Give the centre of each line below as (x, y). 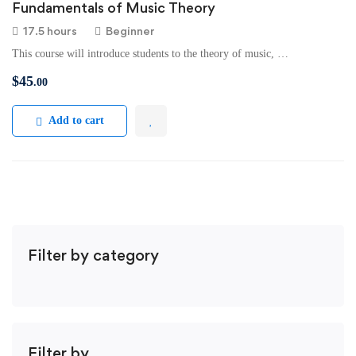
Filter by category (93, 255)
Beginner (130, 31)
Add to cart (76, 120)
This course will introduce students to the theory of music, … (150, 54)
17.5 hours (50, 31)
